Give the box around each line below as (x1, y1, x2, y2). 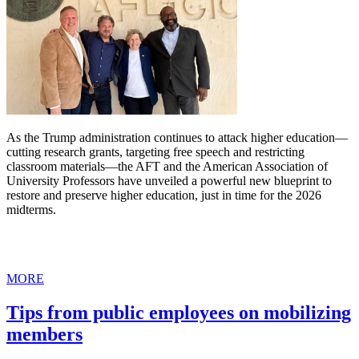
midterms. (6, 202, 56, 216)
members (6, 323, 83, 345)
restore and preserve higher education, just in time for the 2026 (6, 188, 321, 202)
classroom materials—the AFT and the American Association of (6, 159, 328, 173)
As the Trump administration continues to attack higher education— (6, 130, 348, 144)
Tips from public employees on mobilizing (6, 301, 351, 323)
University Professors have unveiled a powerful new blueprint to (6, 173, 332, 188)
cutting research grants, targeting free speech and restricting (6, 144, 305, 159)
